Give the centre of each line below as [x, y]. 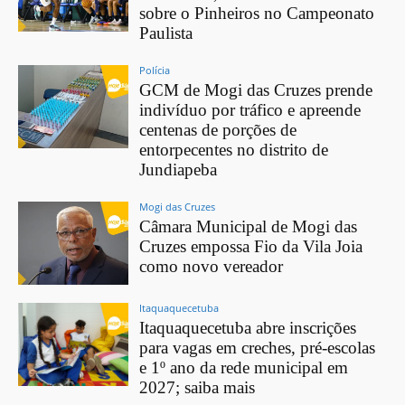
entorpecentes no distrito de [234, 150]
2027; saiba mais [198, 388]
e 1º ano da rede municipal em [244, 368]
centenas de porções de [218, 130]
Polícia [155, 71]
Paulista [166, 33]
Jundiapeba [179, 170]
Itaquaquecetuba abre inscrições [248, 328]
